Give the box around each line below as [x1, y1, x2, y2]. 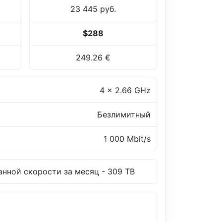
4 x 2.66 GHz [100, 85, 151, 96]
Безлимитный [97, 110, 151, 120]
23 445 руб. [70, 4, 116, 14]
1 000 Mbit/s [104, 134, 151, 144]
